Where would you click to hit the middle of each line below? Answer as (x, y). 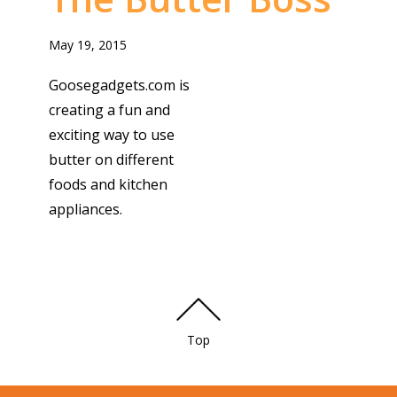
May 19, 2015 (87, 45)
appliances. (85, 210)
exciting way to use (111, 135)
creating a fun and (109, 110)
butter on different (111, 160)
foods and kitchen (108, 185)
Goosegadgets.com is (119, 86)
